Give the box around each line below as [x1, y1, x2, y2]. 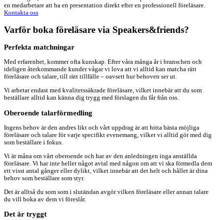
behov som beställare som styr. [4, 175, 84, 182]
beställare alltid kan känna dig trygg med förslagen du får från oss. [4, 94, 180, 101]
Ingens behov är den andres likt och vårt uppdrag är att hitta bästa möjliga [4, 124, 199, 132]
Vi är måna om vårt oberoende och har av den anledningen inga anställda [4, 153, 197, 160]
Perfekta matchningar [4, 43, 75, 51]
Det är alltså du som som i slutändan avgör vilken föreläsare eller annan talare [4, 188, 209, 195]
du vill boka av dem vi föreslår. [4, 195, 86, 203]
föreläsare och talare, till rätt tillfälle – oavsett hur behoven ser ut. [4, 73, 177, 81]
